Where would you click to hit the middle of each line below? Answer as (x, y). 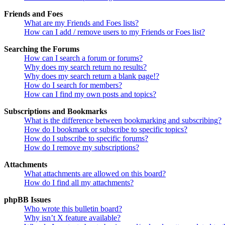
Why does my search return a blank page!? (92, 76)
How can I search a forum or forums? (83, 58)
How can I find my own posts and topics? (90, 94)
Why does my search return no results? (85, 67)
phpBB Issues (27, 199)
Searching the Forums (42, 49)
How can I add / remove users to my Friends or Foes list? (115, 32)
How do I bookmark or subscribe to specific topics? (106, 129)
